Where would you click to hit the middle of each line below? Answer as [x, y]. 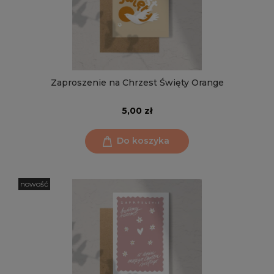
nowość [34, 183]
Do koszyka [143, 141]
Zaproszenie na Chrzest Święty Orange [137, 83]
